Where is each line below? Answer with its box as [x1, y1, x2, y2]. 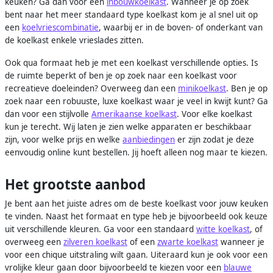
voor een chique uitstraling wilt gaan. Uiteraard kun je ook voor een [5, 249, 268, 261]
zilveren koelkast [63, 236, 127, 248]
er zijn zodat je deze [175, 134, 254, 146]
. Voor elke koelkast [177, 108, 252, 120]
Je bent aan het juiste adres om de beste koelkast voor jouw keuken [5, 198, 268, 210]
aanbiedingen [122, 134, 175, 146]
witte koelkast [196, 224, 250, 235]
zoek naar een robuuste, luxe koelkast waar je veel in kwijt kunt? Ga [5, 96, 268, 107]
